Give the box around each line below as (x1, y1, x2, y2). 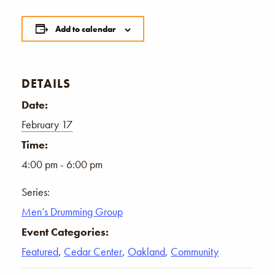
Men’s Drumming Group (21, 204, 123, 219)
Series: (21, 184, 50, 199)
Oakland (128, 244, 165, 258)
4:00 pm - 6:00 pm (21, 157, 103, 171)
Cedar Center (64, 244, 122, 258)
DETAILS (21, 75, 71, 91)
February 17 (21, 117, 72, 131)
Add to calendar (55, 23, 115, 34)
